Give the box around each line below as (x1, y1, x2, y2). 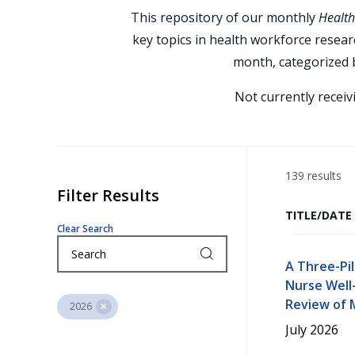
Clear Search (57, 222, 113, 235)
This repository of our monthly (130, 9, 319, 26)
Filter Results (57, 185, 159, 206)
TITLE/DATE (285, 208, 352, 223)
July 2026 (285, 321, 338, 338)
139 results (285, 168, 342, 183)
